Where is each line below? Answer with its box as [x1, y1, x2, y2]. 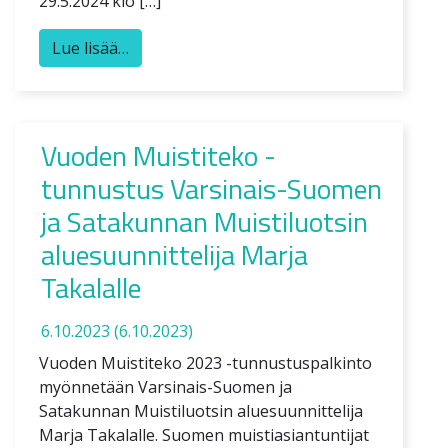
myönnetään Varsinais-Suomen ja [39, 375, 292, 398]
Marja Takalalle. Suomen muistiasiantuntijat [39, 423, 369, 446]
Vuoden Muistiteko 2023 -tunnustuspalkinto [39, 351, 372, 374]
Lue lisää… [52, 36, 129, 59]
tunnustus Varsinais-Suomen [41, 166, 382, 210]
